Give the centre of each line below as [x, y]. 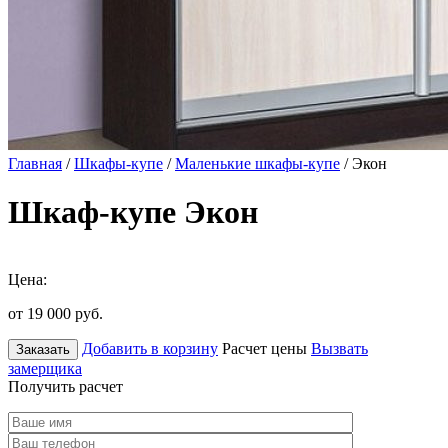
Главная [35, 163]
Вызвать [339, 348]
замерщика [45, 368]
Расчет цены [264, 348]
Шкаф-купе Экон [133, 212]
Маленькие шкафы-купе [257, 163]
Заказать [43, 349]
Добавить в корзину [150, 348]
